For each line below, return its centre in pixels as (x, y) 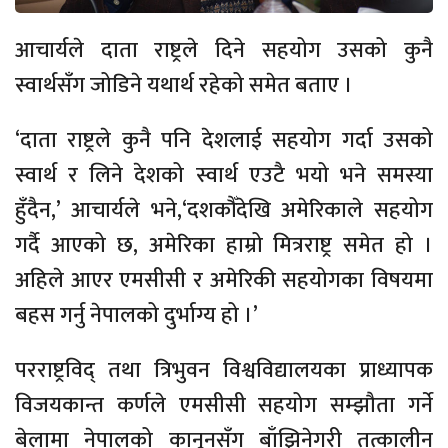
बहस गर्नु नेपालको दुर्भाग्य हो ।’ (136, 315)
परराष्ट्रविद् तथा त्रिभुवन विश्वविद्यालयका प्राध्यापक (224, 370)
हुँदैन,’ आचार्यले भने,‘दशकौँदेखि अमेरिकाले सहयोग (224, 210)
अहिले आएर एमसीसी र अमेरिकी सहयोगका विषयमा (224, 280)
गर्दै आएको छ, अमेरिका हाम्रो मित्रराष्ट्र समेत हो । (224, 245)
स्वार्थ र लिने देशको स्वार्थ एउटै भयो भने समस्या (224, 175)
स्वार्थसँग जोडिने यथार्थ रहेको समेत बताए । (184, 85)
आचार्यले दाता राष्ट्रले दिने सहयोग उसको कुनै (224, 50)
